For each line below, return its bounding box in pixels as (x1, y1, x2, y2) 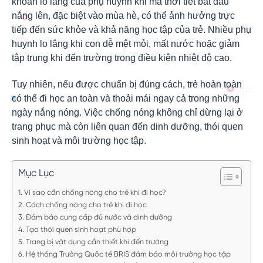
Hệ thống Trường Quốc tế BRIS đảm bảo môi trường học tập (25, 251, 231, 258)
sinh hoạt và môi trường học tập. (12, 136, 146, 146)
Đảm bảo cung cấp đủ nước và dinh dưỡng (25, 214, 172, 221)
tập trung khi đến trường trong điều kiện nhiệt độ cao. (12, 53, 232, 63)
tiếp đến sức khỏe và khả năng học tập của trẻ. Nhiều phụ (12, 25, 251, 35)
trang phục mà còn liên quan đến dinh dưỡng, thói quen (12, 122, 243, 131)
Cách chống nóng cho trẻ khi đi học (25, 201, 147, 209)
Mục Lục (18, 168, 54, 178)
